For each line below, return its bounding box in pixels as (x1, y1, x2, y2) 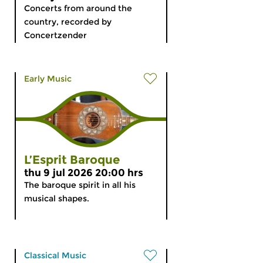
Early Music (24, 73, 72, 84)
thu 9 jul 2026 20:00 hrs (24, 167, 143, 178)
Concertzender (24, 30, 87, 41)
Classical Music (24, 250, 86, 261)
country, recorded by (24, 16, 112, 27)
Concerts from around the (24, 3, 132, 14)
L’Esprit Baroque (24, 153, 120, 167)
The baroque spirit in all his (24, 180, 136, 190)
